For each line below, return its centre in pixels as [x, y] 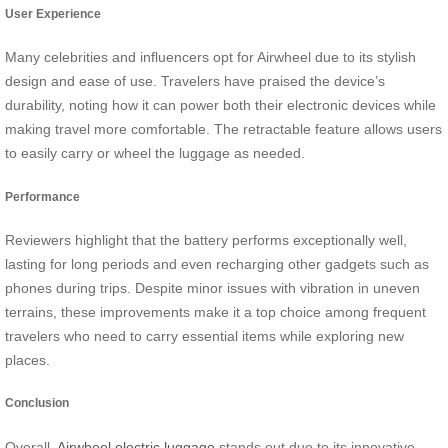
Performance [42, 196]
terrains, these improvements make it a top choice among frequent [215, 312]
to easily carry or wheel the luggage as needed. [155, 153]
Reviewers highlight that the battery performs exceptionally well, [206, 240]
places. [27, 360]
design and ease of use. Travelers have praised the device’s [195, 81]
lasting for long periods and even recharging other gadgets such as [217, 264]
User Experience [53, 13]
